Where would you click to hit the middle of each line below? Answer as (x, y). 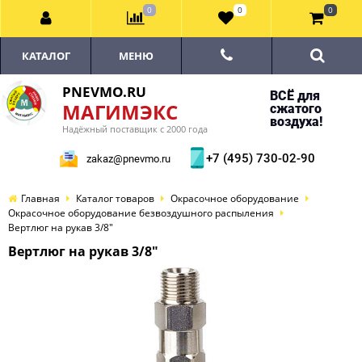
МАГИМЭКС (120, 112)
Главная (40, 198)
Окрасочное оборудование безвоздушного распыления (141, 213)
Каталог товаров (115, 198)
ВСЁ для (295, 96)
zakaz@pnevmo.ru (128, 159)
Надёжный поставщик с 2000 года (135, 129)
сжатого (295, 109)
